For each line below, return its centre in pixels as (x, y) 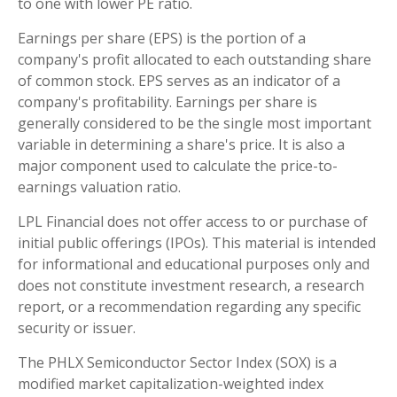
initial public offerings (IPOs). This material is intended (197, 243)
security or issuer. (77, 328)
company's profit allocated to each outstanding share (195, 60)
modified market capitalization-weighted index (171, 384)
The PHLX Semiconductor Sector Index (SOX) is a (177, 363)
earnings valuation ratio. (99, 187)
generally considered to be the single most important (195, 124)
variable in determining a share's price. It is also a (181, 145)
